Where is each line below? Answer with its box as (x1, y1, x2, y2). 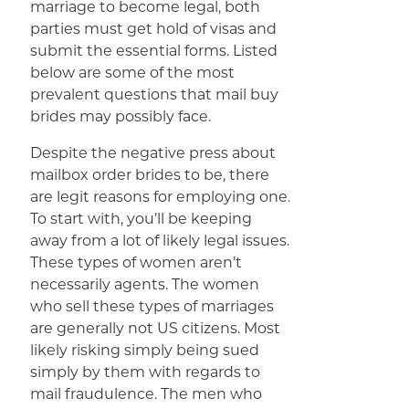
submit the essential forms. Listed (30, 42, 278, 59)
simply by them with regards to (30, 363, 261, 381)
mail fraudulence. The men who (30, 385, 263, 403)
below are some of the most (30, 64, 236, 81)
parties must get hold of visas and (30, 20, 278, 37)
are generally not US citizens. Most (30, 320, 281, 337)
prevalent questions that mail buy (30, 86, 279, 103)
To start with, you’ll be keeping (30, 210, 253, 227)
